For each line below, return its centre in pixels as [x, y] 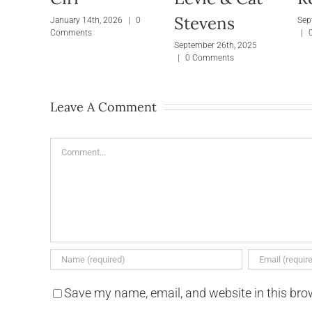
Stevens [204, 24]
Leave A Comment [103, 107]
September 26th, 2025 [215, 45]
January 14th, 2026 [86, 20]
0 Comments [209, 57]
